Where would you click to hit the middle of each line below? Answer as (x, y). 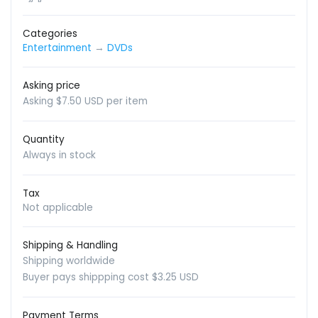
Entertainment (57, 48)
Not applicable (58, 208)
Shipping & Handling (70, 246)
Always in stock (59, 155)
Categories (50, 34)
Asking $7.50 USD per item (85, 102)
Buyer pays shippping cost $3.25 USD (111, 278)
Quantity (44, 140)
